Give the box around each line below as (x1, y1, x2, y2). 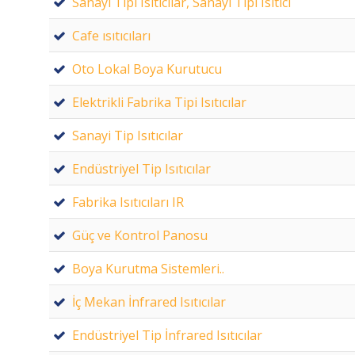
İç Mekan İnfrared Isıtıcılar (72, 292, 226, 311)
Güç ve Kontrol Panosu (72, 226, 208, 244)
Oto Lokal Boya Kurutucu (72, 59, 222, 78)
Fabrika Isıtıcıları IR (72, 193, 184, 211)
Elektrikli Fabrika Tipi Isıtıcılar (72, 93, 246, 111)
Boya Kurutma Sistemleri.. (72, 259, 224, 277)
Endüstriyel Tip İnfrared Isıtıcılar (72, 326, 262, 344)
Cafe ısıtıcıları (72, 26, 151, 44)
